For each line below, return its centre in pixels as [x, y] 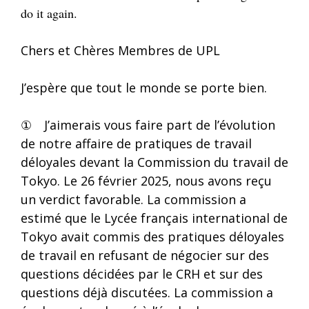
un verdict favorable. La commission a [133, 199]
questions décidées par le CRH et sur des [142, 273]
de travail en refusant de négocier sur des [145, 255]
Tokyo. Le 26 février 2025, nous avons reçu [146, 180]
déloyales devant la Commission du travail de [154, 162]
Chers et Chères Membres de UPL [120, 50]
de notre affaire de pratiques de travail [136, 143]
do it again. [49, 13]
